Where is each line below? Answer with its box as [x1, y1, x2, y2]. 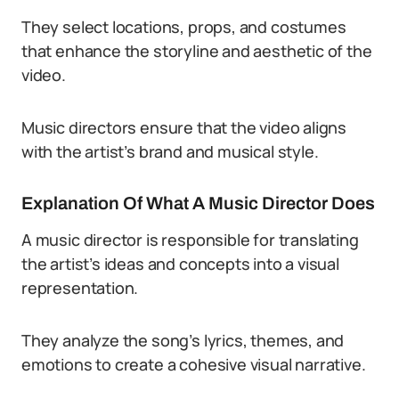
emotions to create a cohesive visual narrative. [21, 354, 366, 375]
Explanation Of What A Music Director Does [21, 193, 375, 213]
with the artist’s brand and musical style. [21, 141, 319, 162]
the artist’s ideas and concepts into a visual [21, 253, 339, 274]
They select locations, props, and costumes [21, 16, 346, 37]
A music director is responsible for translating [21, 229, 359, 250]
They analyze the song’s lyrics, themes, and [21, 330, 345, 351]
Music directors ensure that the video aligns [21, 117, 347, 138]
